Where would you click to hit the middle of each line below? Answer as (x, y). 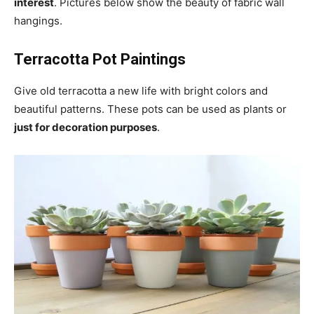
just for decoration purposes (86, 127)
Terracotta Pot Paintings (100, 59)
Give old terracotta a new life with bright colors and (141, 90)
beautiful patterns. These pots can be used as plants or (150, 109)
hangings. (38, 20)
